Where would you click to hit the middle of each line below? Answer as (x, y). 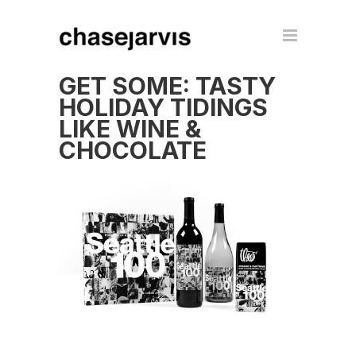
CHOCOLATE (133, 150)
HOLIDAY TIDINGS (163, 107)
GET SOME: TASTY (167, 86)
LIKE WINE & (130, 129)
